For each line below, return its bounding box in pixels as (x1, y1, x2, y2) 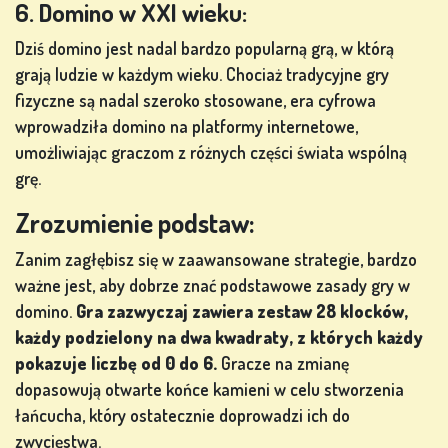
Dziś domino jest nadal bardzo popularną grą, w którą (15, 37, 394, 60)
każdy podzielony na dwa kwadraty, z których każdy (15, 326, 423, 349)
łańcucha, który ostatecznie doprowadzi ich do (15, 404, 350, 427)
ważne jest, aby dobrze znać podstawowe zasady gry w (15, 274, 410, 297)
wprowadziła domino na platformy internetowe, (15, 115, 358, 138)
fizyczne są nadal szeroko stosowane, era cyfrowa (15, 89, 376, 112)
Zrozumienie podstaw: (15, 206, 255, 240)
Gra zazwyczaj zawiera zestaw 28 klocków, (76, 300, 408, 323)
